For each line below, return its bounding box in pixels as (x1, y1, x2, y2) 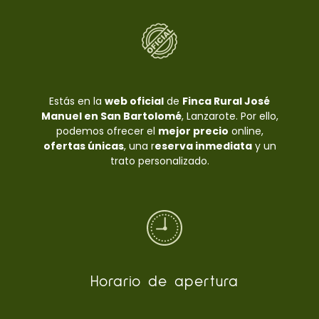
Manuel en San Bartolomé (41, 109, 182, 124)
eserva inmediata (154, 139, 252, 154)
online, (228, 124, 263, 139)
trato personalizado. (110, 154, 209, 169)
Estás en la (49, 94, 105, 109)
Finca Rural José (182, 94, 270, 109)
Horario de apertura (90, 274, 239, 290)
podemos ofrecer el (56, 124, 158, 139)
